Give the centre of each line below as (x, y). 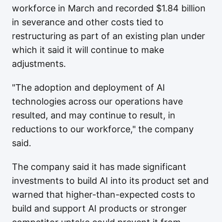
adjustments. (39, 64)
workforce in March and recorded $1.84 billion (109, 8)
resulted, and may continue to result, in (94, 115)
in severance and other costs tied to (88, 22)
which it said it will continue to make (88, 50)
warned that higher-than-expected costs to (104, 194)
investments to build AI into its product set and (110, 181)
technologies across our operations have (97, 101)
